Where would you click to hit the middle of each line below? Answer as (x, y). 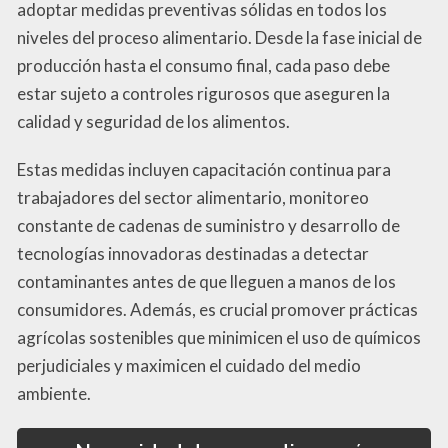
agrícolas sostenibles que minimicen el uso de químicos (219, 338)
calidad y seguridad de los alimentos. (153, 122)
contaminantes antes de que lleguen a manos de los (206, 282)
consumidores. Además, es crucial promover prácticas (217, 310)
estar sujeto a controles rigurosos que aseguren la (203, 94)
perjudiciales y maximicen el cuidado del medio (189, 366)
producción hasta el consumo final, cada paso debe (203, 66)
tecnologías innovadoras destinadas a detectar (193, 254)
